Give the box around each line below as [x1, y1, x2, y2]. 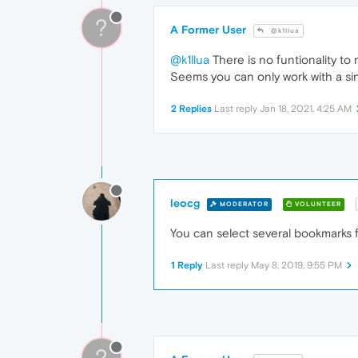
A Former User [170, 23, 246, 37]
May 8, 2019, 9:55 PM [251, 260, 342, 272]
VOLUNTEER [292, 200, 341, 208]
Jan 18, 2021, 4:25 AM [260, 103, 352, 115]
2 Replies [171, 103, 212, 115]
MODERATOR [217, 200, 268, 208]
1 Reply [171, 260, 203, 272]
